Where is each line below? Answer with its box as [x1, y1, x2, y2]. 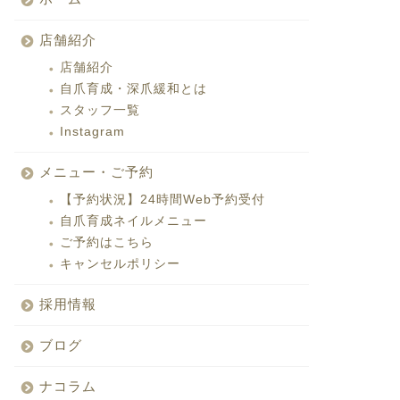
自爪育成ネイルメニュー [59, 214, 207, 228]
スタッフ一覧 [59, 104, 140, 117]
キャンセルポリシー [59, 257, 180, 271]
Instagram [59, 125, 125, 138]
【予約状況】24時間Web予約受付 [59, 193, 265, 206]
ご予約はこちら [59, 236, 154, 249]
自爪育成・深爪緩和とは [59, 82, 207, 96]
